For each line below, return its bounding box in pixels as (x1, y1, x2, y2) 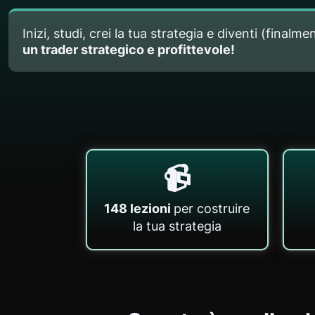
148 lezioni (104, 201, 174, 217)
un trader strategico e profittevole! (22, 42, 235, 58)
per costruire (174, 201, 250, 217)
